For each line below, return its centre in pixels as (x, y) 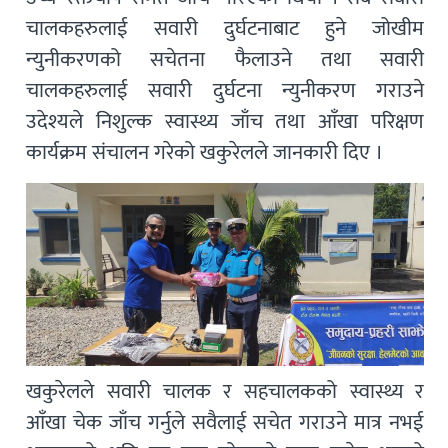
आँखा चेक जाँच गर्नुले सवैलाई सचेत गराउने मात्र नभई (225, 423)
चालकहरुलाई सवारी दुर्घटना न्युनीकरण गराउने (225, 91)
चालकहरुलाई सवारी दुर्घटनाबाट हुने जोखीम (225, 29)
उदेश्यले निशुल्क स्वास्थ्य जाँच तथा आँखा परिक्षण (225, 122)
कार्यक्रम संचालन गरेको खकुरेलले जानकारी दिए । (205, 153)
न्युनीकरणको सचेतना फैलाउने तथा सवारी (225, 60)
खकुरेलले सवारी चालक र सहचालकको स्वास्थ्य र (225, 392)
